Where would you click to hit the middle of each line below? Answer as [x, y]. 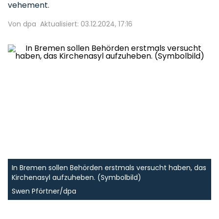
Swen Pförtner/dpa [44, 191]
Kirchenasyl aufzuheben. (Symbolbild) [77, 177]
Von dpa [22, 24]
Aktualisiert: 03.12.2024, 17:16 [86, 24]
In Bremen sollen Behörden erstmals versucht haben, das [109, 168]
